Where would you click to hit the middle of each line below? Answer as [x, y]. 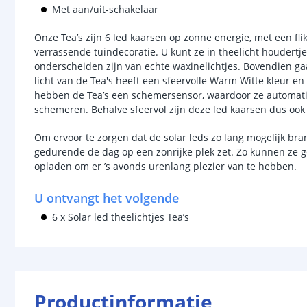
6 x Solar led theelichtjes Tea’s [122, 217]
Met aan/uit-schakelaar [105, 9]
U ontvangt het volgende [107, 198]
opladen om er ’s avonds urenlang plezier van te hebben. [165, 166]
